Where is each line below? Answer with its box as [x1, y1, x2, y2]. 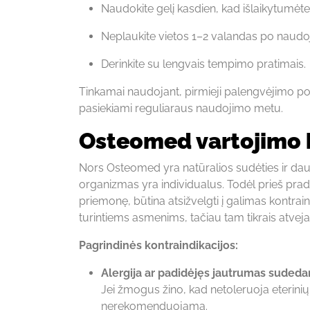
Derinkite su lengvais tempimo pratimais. [101, 57, 306, 71]
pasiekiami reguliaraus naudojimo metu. [79, 101, 283, 115]
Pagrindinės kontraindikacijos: [79, 238, 238, 252]
